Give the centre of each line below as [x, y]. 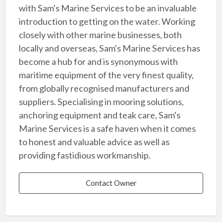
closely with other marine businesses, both [100, 34]
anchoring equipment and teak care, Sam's [99, 115]
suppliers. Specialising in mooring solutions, [101, 101]
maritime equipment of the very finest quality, [106, 75]
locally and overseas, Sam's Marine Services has [109, 48]
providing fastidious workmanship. [84, 155]
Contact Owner [111, 183]
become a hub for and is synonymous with [98, 61]
